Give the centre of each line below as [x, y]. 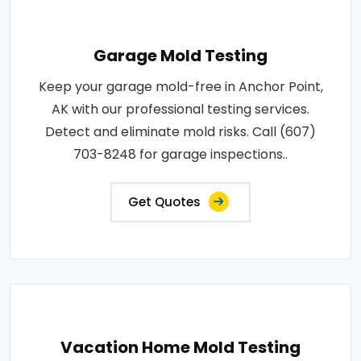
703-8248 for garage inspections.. [180, 154]
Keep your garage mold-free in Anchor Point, [180, 87]
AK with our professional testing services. [180, 109]
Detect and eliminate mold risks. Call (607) [180, 132]
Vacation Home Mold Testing [180, 347]
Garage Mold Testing [180, 56]
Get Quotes [164, 202]
